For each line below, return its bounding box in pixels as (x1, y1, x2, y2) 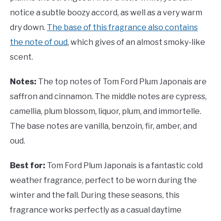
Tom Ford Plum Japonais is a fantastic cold (47, 161, 203, 171)
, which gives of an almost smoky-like (68, 37, 205, 47)
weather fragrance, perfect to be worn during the (10, 176, 197, 185)
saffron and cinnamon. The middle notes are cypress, (10, 92, 207, 102)
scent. (10, 52, 33, 62)
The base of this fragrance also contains (47, 23, 198, 33)
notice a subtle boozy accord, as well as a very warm (10, 8, 202, 18)
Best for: (10, 161, 47, 171)
